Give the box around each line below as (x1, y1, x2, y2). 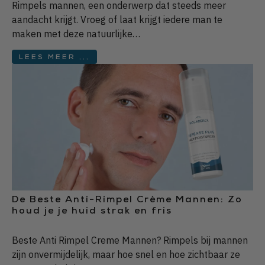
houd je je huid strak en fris (12, 206, 172, 216)
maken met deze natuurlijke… (12, 27, 140, 40)
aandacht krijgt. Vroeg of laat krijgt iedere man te (12, 13, 222, 25)
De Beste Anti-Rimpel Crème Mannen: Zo (12, 195, 243, 205)
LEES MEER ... (19, 54, 90, 62)
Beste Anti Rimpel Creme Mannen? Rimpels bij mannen (12, 234, 248, 246)
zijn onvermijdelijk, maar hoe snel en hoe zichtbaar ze (12, 248, 240, 260)
